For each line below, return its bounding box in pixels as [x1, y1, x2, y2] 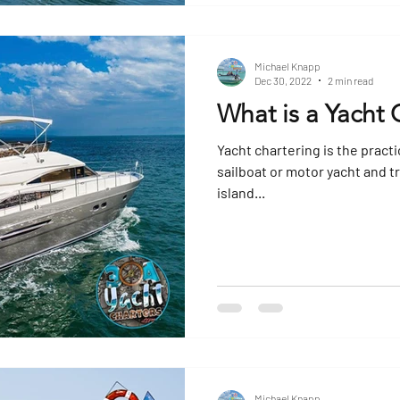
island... [217, 183, 265, 201]
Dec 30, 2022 [254, 74, 312, 87]
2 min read [328, 74, 373, 87]
